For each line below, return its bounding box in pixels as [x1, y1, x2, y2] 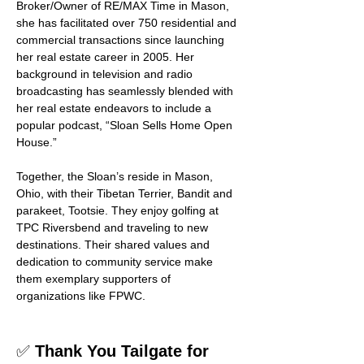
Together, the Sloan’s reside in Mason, [16, 170, 216, 184]
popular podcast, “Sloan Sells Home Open [16, 119, 236, 132]
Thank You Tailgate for [35, 342, 214, 361]
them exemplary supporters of [16, 272, 174, 286]
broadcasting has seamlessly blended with [16, 84, 236, 98]
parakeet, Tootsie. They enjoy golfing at [16, 204, 222, 218]
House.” [16, 136, 57, 149]
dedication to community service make [16, 255, 216, 269]
